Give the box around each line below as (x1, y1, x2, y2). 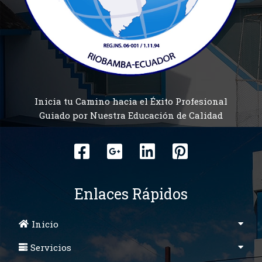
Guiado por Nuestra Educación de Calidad (39, 109, 223, 121)
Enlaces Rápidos (74, 184, 188, 204)
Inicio (32, 218, 58, 230)
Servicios (30, 241, 71, 253)
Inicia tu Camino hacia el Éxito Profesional (35, 95, 227, 107)
